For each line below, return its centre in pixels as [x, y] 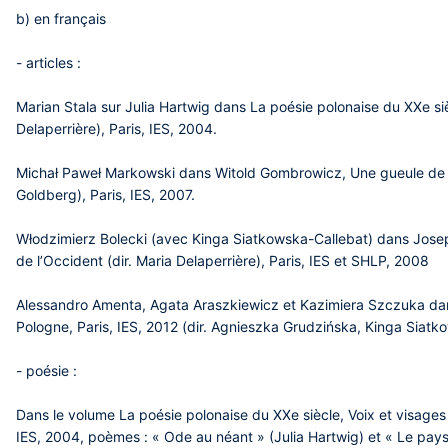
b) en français [61, 18]
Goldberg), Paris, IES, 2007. [105, 194]
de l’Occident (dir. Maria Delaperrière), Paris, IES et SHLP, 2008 [222, 260]
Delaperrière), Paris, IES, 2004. [116, 128]
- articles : [48, 62]
